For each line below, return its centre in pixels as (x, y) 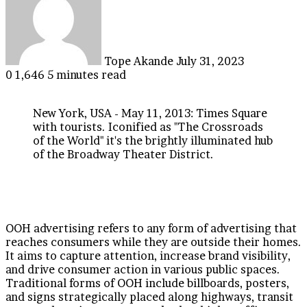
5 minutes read (87, 74)
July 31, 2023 (210, 61)
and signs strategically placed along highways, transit (149, 296)
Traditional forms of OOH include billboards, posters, (147, 283)
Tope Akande (139, 61)
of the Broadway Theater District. (123, 154)
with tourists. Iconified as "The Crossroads (148, 126)
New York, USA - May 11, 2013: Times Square (150, 113)
